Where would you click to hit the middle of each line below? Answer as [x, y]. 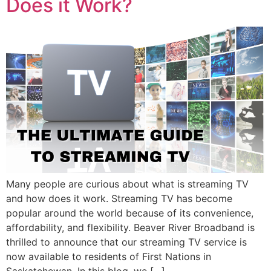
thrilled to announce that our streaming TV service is [126, 242]
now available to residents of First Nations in [109, 256]
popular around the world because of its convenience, [130, 213]
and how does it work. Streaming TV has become [119, 198]
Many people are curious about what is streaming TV [127, 184]
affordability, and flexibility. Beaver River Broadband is [130, 227]
